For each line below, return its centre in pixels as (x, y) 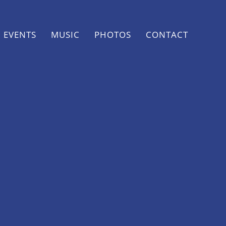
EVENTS (20, 35)
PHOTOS (112, 35)
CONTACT (167, 35)
